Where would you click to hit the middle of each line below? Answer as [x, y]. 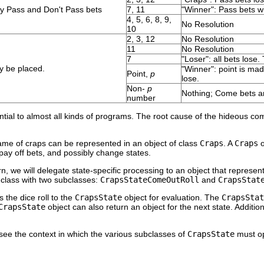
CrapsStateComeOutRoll [150, 179]
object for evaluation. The [172, 197]
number [141, 98]
